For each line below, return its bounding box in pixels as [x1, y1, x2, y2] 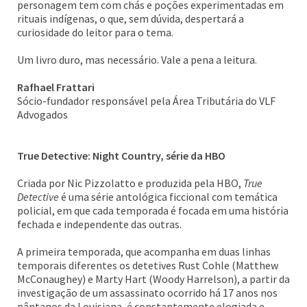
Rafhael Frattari [17, 80, 95, 94]
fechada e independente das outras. [17, 217, 182, 231]
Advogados [17, 108, 68, 121]
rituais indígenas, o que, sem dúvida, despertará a [17, 12, 244, 25]
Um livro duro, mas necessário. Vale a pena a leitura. [17, 53, 257, 66]
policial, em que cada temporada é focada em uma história [17, 204, 288, 217]
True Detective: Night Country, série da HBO [17, 149, 225, 162]
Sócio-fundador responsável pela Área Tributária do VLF [17, 94, 275, 108]
